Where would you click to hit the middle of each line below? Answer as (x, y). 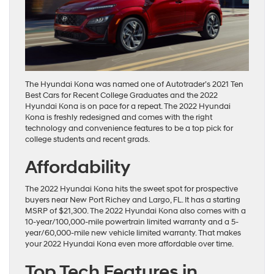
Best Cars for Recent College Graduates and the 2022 (121, 96)
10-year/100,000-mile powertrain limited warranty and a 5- (132, 222)
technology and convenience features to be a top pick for (129, 129)
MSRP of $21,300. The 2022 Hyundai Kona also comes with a (135, 211)
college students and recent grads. (87, 140)
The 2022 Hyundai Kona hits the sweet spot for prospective (131, 189)
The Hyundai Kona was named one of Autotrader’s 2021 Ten (134, 85)
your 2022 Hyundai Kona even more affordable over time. (129, 244)
